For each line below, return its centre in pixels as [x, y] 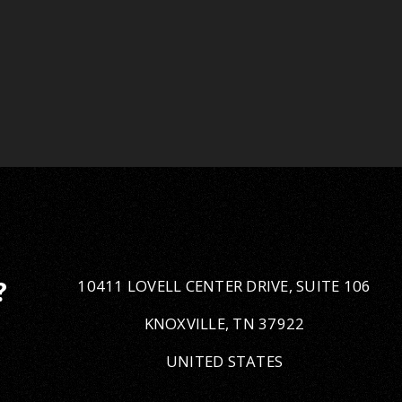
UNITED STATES [224, 361]
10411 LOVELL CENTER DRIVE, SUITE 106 [224, 286]
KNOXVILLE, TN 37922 [224, 323]
